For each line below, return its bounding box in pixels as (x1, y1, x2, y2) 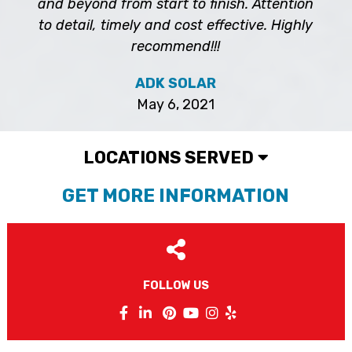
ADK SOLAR (135, 74, 217, 92)
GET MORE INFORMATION (62, 184, 290, 207)
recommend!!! (131, 37, 221, 55)
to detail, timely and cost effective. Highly (38, 16, 313, 34)
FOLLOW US (142, 278, 209, 292)
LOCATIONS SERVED (83, 147, 258, 167)
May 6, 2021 (137, 95, 215, 113)
